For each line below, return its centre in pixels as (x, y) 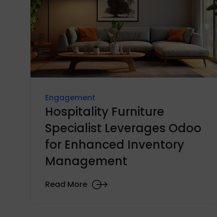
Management (86, 161)
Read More (66, 185)
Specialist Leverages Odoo (123, 128)
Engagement (70, 97)
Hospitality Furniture (105, 111)
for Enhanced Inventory (115, 144)
